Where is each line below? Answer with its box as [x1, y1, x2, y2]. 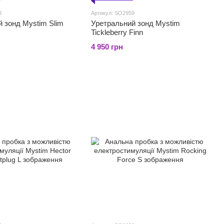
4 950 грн [91, 42, 123, 51]
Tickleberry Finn [91, 28, 143, 36]
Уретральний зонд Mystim [91, 19, 180, 27]
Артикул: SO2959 [91, 10, 134, 16]
